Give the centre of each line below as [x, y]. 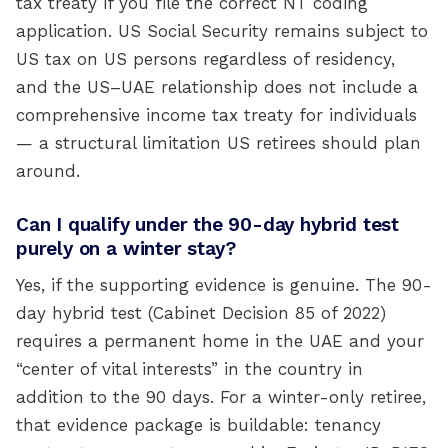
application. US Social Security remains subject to [222, 31]
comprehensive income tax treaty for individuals [216, 115]
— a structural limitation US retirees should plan [218, 143]
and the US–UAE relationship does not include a [217, 87]
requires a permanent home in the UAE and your [220, 341]
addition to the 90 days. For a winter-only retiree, [221, 397]
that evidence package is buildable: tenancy [198, 425]
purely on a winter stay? [126, 248]
